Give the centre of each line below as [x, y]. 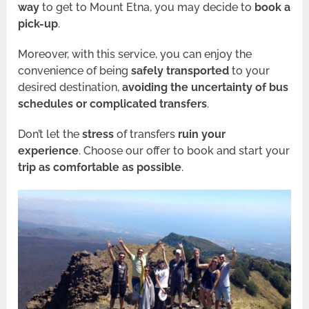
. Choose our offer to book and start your [185, 151]
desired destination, [70, 88]
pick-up [38, 24]
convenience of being [75, 71]
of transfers [148, 134]
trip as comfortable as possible [100, 168]
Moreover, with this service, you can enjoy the [135, 54]
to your [250, 71]
